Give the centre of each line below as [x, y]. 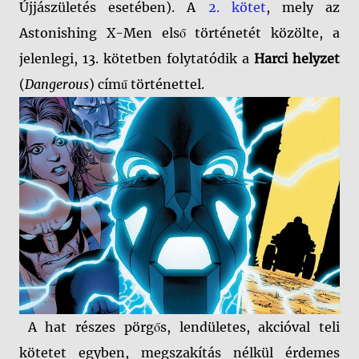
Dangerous [57, 84]
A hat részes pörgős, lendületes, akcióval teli [179, 327]
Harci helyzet [297, 58]
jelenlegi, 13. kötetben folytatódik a [137, 58]
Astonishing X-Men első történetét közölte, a [179, 33]
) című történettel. [147, 84]
